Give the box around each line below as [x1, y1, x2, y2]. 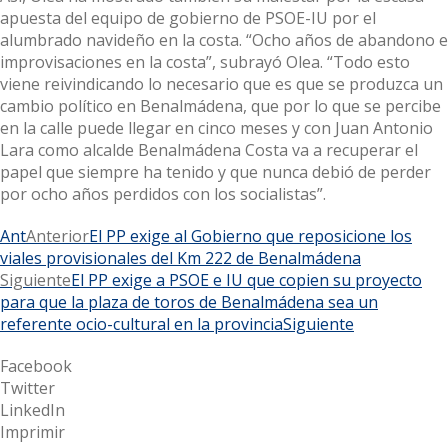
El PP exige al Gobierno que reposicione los [89, 224, 412, 247]
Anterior [26, 224, 89, 247]
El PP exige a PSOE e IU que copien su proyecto [71, 268, 422, 291]
